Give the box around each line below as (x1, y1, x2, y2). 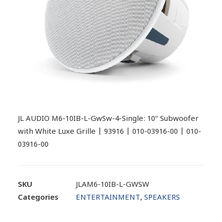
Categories (18, 193, 58, 203)
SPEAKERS (144, 193, 180, 203)
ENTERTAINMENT (76, 193, 140, 203)
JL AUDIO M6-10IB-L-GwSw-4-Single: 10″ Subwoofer (18, 114, 199, 124)
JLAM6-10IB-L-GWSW (76, 180, 149, 190)
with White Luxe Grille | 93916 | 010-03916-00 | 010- (18, 127, 201, 137)
